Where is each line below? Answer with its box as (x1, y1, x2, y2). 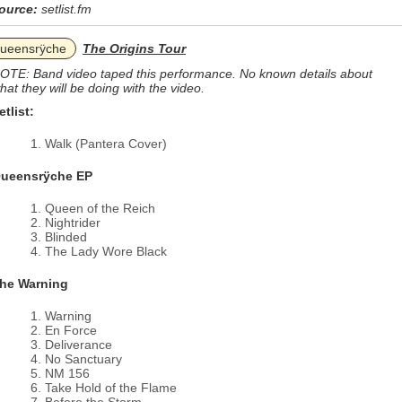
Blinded (45, 230, 87, 244)
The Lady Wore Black (45, 244, 167, 258)
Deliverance (45, 337, 112, 352)
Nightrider (45, 215, 100, 230)
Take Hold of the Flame (45, 380, 177, 395)
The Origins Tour (83, 41, 186, 56)
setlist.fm (41, 2, 92, 16)
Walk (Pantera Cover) (45, 136, 167, 151)
